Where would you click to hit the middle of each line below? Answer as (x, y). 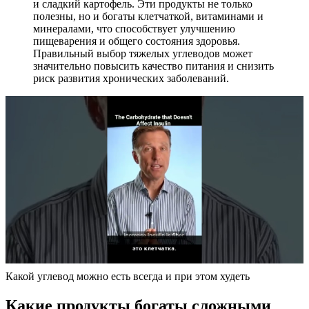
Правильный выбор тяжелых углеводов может (143, 53)
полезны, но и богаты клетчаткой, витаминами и (148, 16)
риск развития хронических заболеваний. (131, 78)
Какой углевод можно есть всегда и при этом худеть (128, 276)
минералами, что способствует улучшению (134, 28)
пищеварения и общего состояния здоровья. (137, 41)
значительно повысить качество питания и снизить (153, 66)
